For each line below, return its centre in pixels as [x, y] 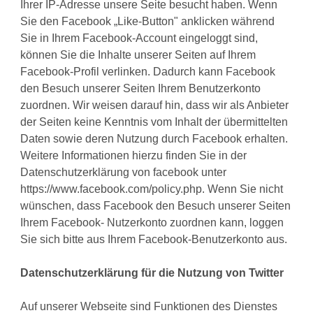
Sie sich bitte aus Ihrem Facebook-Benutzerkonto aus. [154, 240]
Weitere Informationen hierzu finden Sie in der [134, 156]
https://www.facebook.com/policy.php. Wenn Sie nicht [152, 189]
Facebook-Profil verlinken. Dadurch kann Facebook [148, 72]
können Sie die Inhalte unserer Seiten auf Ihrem [138, 55]
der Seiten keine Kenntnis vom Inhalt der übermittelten [154, 122]
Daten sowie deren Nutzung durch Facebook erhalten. [154, 139]
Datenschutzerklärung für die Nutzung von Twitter [152, 273]
